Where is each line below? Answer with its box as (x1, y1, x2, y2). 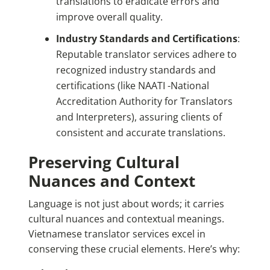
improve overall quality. (55, 10, 163, 24)
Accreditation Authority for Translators (55, 95, 233, 108)
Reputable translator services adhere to (55, 48, 237, 61)
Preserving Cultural (28, 151, 180, 174)
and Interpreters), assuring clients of (55, 110, 222, 124)
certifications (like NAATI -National (55, 79, 209, 93)
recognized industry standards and (55, 63, 216, 77)
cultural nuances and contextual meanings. (28, 212, 224, 226)
